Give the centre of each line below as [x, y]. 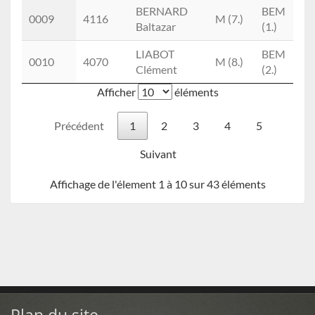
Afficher [117, 92]
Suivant [158, 154]
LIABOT [155, 54]
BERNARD [162, 11]
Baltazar [156, 27]
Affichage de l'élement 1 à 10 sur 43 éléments [157, 184]
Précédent [79, 126]
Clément [156, 70]
